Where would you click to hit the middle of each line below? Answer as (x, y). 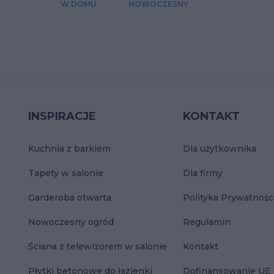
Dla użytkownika (220, 149)
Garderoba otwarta (70, 198)
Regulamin (207, 222)
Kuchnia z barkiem (69, 149)
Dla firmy (203, 173)
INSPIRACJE (62, 117)
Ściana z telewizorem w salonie (98, 247)
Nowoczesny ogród (71, 222)
